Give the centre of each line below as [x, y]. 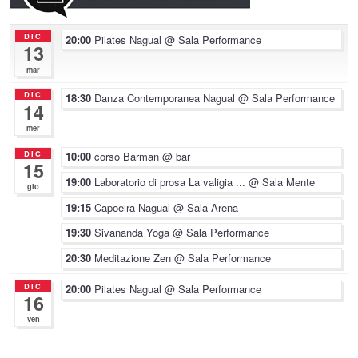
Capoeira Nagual [134, 207]
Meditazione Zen [135, 257]
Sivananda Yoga [134, 233]
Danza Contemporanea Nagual [167, 98]
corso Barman [129, 157]
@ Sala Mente [282, 181]
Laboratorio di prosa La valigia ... [172, 181]
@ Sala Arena [206, 207]
